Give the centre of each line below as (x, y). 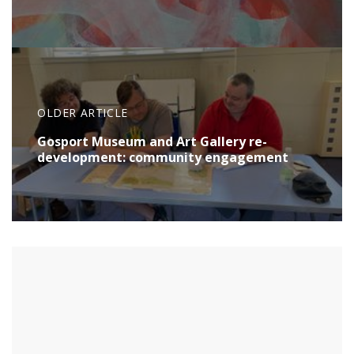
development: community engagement (163, 157)
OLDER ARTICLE (83, 112)
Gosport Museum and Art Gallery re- (152, 141)
